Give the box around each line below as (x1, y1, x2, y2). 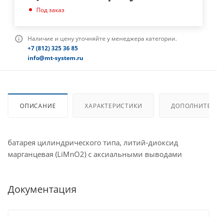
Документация (8, 182, 77, 196)
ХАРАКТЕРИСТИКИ (85, 102, 142, 110)
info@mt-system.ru (28, 54, 83, 62)
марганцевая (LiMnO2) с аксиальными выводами (8, 149, 182, 159)
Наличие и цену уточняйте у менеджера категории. (28, 34, 177, 43)
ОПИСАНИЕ (20, 102, 56, 110)
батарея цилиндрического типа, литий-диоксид (8, 138, 178, 147)
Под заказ (36, 6, 64, 15)
